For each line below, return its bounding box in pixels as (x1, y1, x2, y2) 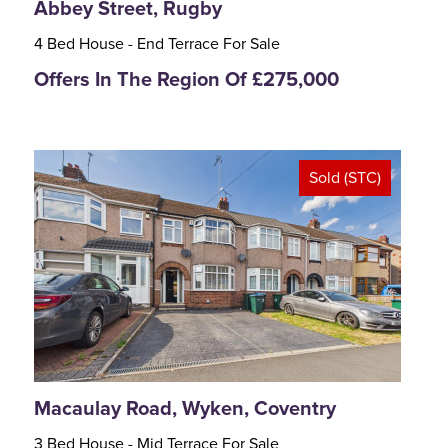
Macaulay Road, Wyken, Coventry (34, 396, 336, 421)
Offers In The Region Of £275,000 (34, 68, 339, 93)
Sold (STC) (309, 170, 382, 186)
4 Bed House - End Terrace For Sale (34, 36, 280, 53)
